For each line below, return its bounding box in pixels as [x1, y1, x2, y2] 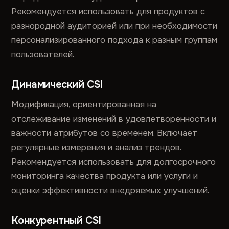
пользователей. [11, 49, 75, 60]
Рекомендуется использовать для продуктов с [11, 6, 205, 17]
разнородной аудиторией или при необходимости [11, 20, 218, 31]
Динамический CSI [11, 78, 103, 91]
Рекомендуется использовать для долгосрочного [11, 156, 216, 167]
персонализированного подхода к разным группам [11, 35, 218, 45]
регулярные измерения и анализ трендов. [11, 142, 181, 153]
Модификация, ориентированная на [11, 99, 157, 110]
